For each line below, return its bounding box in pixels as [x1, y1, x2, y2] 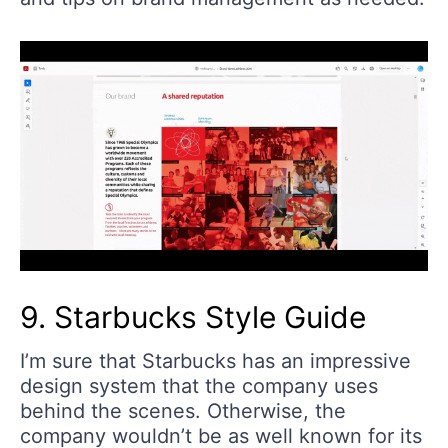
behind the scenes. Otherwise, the [20, 398, 346, 423]
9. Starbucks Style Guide [20, 298, 366, 335]
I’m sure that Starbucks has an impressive [20, 348, 411, 373]
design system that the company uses [20, 373, 378, 398]
